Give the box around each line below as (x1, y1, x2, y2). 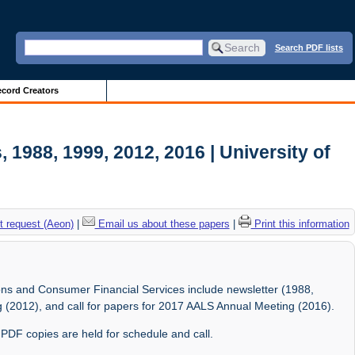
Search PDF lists (274, 42, 343, 52)
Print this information (250, 217, 349, 230)
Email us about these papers (94, 217, 230, 230)
